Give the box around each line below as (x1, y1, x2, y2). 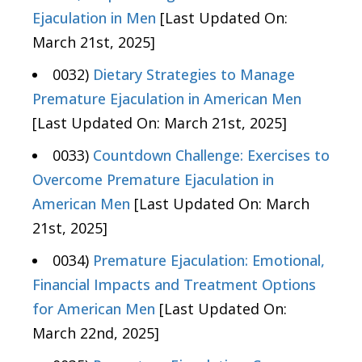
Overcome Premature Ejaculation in (32, 170, 274, 190)
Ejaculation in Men (32, 8, 156, 28)
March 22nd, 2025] (32, 323, 159, 343)
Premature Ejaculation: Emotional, (93, 250, 325, 271)
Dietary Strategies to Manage (93, 65, 295, 85)
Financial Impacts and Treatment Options (32, 275, 316, 295)
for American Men (32, 299, 155, 319)
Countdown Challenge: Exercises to (93, 145, 330, 166)
